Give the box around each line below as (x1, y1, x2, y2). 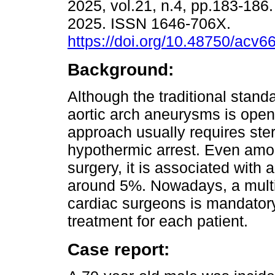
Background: (68, 60, 174, 80)
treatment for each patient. (68, 212, 248, 230)
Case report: (68, 239, 169, 260)
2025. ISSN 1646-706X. (68, 15, 235, 33)
